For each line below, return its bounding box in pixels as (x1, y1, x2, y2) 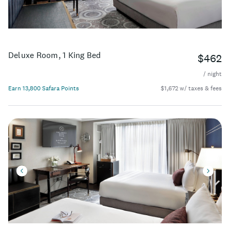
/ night (203, 70, 222, 79)
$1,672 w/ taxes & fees (161, 84, 222, 93)
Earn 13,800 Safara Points (8, 84, 79, 93)
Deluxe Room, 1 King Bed (8, 50, 101, 61)
